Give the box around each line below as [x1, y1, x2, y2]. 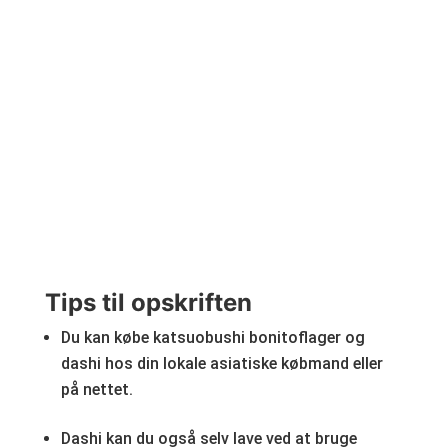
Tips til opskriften [44, 287, 252, 317]
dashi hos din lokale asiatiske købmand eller [60, 353, 383, 373]
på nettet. [60, 379, 133, 399]
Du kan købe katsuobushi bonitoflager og [60, 327, 365, 347]
